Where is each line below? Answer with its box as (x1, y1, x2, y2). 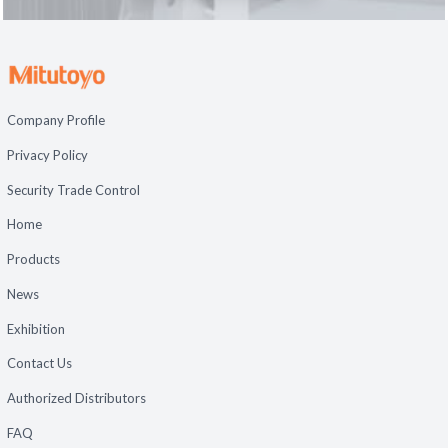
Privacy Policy (6, 146, 88, 163)
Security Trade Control (6, 181, 140, 198)
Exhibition (6, 320, 65, 337)
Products (6, 251, 60, 268)
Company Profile (6, 112, 105, 129)
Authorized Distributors (6, 390, 146, 407)
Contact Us (6, 355, 72, 372)
